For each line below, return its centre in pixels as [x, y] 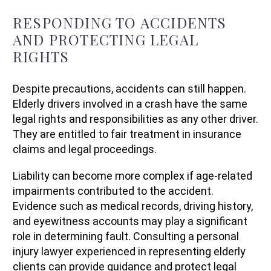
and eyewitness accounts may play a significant [130, 221]
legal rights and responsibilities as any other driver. [135, 119]
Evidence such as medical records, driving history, [133, 206]
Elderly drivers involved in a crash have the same [130, 103]
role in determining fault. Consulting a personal [126, 237]
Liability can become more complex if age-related [132, 176]
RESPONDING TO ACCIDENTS [120, 22]
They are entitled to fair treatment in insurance [127, 134]
